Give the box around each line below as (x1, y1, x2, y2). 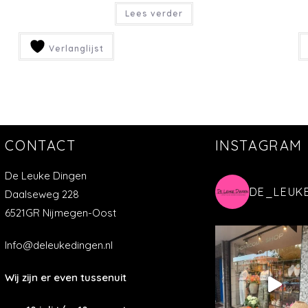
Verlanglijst (45, 43, 104, 54)
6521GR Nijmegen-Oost (5, 206, 117, 220)
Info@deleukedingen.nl (5, 239, 113, 252)
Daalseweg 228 (5, 188, 80, 201)
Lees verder (124, 8, 183, 19)
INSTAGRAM (214, 137, 302, 155)
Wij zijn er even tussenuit (5, 271, 127, 285)
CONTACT (5, 137, 76, 155)
